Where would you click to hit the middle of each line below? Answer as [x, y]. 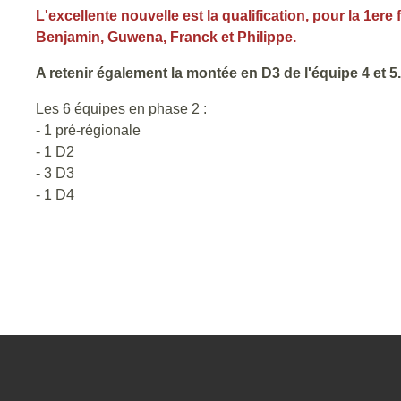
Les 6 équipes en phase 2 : [121, 109]
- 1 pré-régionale [88, 130]
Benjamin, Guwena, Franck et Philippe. [166, 37]
